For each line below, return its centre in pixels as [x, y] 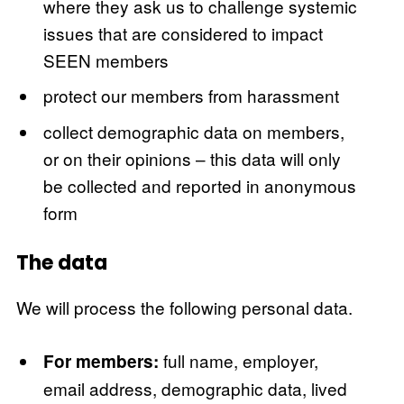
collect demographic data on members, [194, 131]
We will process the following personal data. [184, 308]
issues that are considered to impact [184, 32]
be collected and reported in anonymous [200, 185]
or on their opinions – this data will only [193, 158]
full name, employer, [241, 360]
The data [61, 263]
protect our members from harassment [192, 96]
